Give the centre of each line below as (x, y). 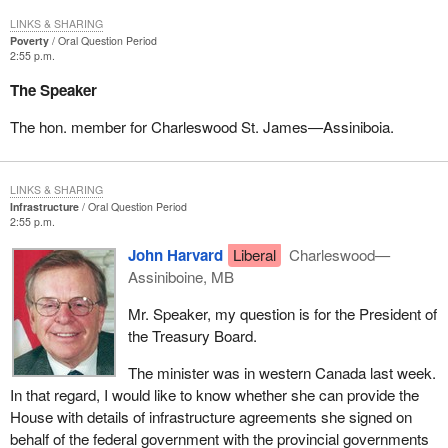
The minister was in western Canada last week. (281, 373)
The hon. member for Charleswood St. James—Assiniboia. (201, 126)
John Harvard (175, 254)
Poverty (29, 41)
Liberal (254, 254)
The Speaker (53, 89)
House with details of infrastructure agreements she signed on (210, 417)
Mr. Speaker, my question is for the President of (282, 314)
